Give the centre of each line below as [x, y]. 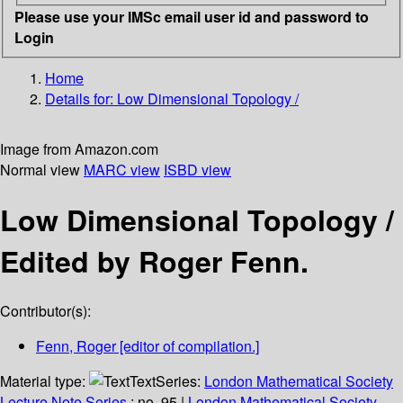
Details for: [81, 98]
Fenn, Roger [76, 346]
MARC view [122, 169]
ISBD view [197, 169]
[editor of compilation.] [188, 346]
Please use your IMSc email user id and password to [192, 16]
